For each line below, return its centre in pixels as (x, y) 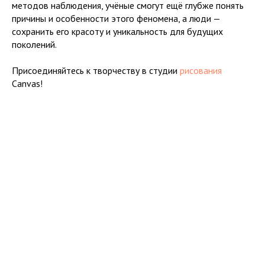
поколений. (34, 44)
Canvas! (27, 83)
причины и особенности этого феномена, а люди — (116, 18)
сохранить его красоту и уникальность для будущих (117, 31)
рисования (201, 70)
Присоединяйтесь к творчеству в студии (96, 70)
